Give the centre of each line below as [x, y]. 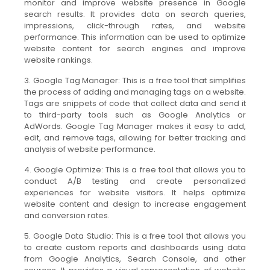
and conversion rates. [67, 216]
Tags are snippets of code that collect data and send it [135, 104]
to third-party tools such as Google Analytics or [135, 115]
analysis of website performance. [90, 149]
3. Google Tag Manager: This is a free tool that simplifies [135, 81]
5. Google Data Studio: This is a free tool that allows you [135, 236]
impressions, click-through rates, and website [135, 26]
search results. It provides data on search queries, [135, 14]
